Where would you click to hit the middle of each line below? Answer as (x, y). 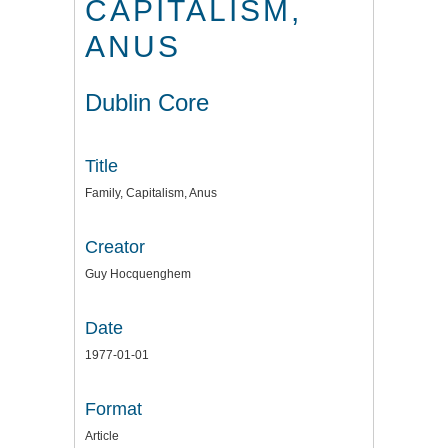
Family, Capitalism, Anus (151, 192)
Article (102, 435)
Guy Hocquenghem (138, 273)
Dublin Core (147, 102)
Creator (115, 246)
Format (113, 408)
